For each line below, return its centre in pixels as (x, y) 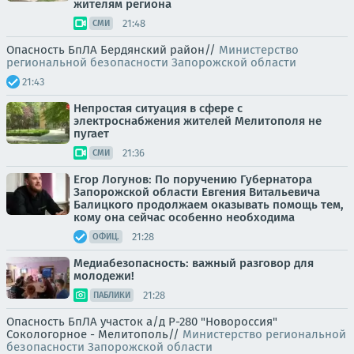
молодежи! (104, 276)
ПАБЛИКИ (112, 295)
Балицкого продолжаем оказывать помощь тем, (209, 205)
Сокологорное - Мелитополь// (94, 334)
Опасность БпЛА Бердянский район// (113, 50)
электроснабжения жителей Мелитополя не (198, 121)
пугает (91, 134)
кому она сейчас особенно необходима (184, 217)
